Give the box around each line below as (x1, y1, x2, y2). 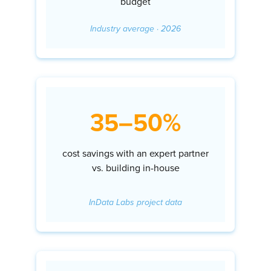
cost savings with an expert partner (62, 148, 209, 160)
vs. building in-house (91, 162, 180, 174)
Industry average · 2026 (90, 24, 181, 34)
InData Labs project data (89, 197, 182, 207)
